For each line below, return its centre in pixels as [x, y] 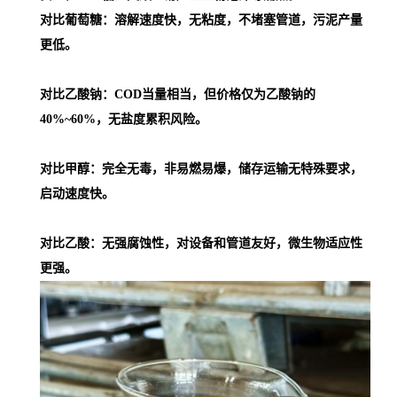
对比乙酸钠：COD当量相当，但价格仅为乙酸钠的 [178, 94]
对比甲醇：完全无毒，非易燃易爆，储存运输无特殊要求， [201, 169]
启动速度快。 [77, 194]
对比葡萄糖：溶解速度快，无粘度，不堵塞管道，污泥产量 [201, 20]
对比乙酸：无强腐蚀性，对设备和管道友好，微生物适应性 [201, 243]
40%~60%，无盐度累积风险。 [124, 119]
